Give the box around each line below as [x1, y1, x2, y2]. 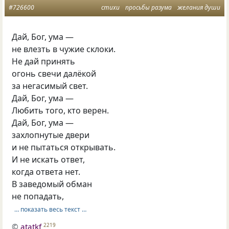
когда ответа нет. [12, 166, 81, 178]
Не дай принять [12, 56, 76, 67]
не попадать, [12, 191, 64, 202]
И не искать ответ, [12, 154, 85, 166]
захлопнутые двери [12, 129, 90, 141]
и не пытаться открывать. [12, 142, 116, 153]
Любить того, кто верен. [12, 105, 109, 117]
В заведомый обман [12, 178, 93, 190]
